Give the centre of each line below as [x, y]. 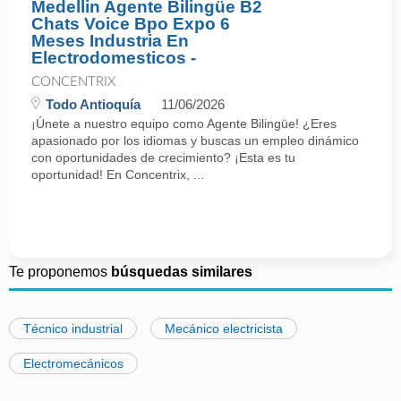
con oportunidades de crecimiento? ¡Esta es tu [163, 158]
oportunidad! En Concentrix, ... [118, 175]
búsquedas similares [182, 272]
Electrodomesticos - [114, 58]
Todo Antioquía [93, 104]
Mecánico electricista [224, 328]
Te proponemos [60, 272]
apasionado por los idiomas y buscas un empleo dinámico [195, 141]
